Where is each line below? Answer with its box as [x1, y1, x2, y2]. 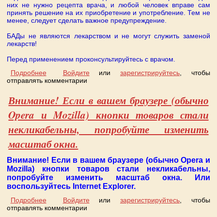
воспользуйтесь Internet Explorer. [7, 182, 136, 190]
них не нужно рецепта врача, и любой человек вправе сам [7, 1, 210, 9]
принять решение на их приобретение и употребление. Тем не [7, 9, 210, 17]
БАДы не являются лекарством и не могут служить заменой [7, 32, 210, 40]
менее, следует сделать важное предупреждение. [7, 16, 167, 25]
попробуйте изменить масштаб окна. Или [7, 173, 210, 182]
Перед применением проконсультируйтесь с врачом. [7, 55, 176, 63]
